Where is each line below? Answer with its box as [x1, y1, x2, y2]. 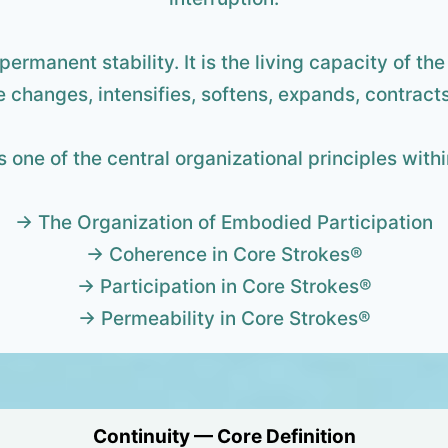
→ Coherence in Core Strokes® [85, 243, 363, 267]
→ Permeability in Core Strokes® [77, 307, 371, 331]
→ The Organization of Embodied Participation [15, 211, 433, 235]
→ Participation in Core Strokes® [76, 275, 372, 299]
